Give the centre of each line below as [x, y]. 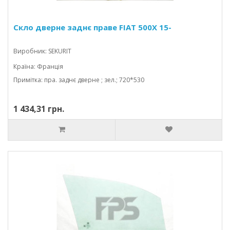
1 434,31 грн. [39, 109]
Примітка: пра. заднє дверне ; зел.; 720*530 [79, 80]
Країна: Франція [38, 66]
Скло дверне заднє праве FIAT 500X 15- [92, 27]
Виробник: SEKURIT [42, 51]
